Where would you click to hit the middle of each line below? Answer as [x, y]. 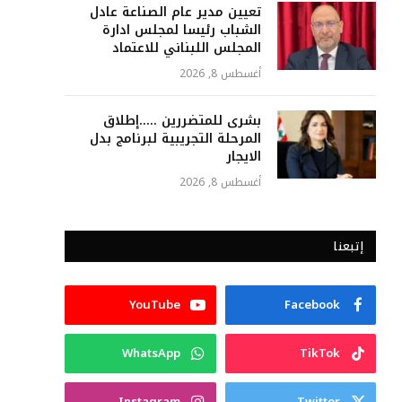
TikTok [320, 354]
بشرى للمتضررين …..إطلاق [182, 121]
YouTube [154, 305]
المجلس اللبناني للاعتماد [187, 48]
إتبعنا [348, 247]
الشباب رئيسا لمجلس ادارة [182, 31]
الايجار [244, 157]
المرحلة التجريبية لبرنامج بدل [175, 139]
